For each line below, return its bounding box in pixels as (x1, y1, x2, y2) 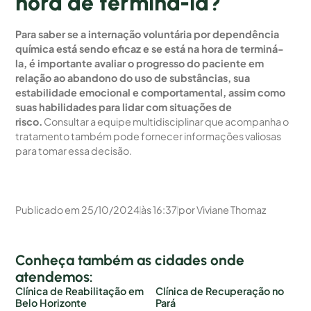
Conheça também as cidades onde (15, 251, 245, 269)
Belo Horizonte (15, 296, 87, 310)
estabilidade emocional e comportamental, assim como (15, 86, 286, 99)
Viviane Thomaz (196, 203, 267, 217)
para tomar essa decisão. (15, 144, 133, 158)
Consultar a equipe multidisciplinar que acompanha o (42, 115, 289, 128)
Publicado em (15, 203, 82, 217)
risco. (15, 115, 43, 128)
